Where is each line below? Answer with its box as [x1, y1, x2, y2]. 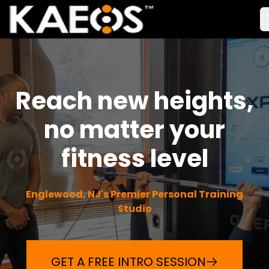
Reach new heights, [16, 84, 253, 118]
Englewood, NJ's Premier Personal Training [26, 187, 243, 201]
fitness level [61, 142, 208, 175]
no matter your [44, 113, 225, 147]
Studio [117, 202, 152, 216]
